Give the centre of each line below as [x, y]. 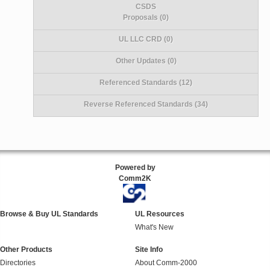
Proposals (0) [146, 17]
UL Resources [160, 214]
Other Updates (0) [146, 61]
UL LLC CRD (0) [146, 39]
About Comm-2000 [166, 263]
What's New [154, 228]
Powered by [135, 167]
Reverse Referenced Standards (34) [146, 104]
